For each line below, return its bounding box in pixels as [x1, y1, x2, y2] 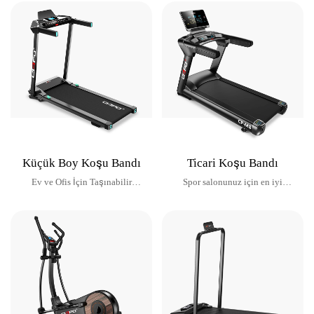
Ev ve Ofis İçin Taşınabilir [31, 177, 132, 188]
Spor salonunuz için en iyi [182, 177, 282, 188]
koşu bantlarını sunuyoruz [182, 193, 283, 204]
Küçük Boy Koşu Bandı [22, 156, 141, 170]
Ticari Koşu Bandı [186, 156, 278, 170]
